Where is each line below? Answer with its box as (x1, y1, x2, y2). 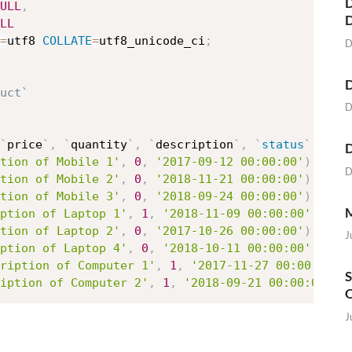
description (156, 137, 233, 152)
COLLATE (42, 34, 92, 49)
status (262, 137, 304, 152)
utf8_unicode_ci (99, 34, 205, 49)
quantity (71, 137, 127, 152)
